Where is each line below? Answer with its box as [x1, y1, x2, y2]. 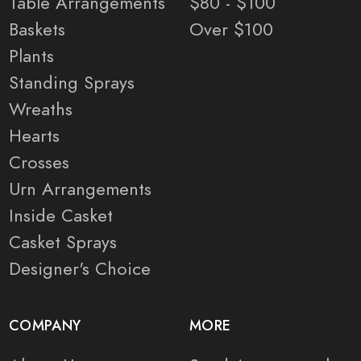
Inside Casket [9, 203, 113, 229]
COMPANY [9, 316, 81, 336]
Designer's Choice [9, 256, 151, 282]
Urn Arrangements [9, 176, 151, 202]
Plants [9, 44, 54, 69]
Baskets [9, 17, 65, 43]
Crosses [9, 150, 69, 176]
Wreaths [9, 97, 73, 122]
